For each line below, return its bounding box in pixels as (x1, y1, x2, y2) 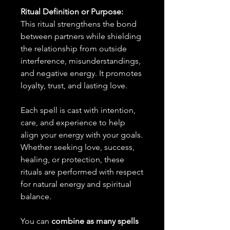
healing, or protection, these (21, 155, 124, 164)
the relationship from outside (21, 44, 127, 53)
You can (21, 216, 51, 226)
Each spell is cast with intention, (21, 105, 136, 115)
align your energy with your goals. (21, 130, 143, 140)
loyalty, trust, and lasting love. (21, 81, 127, 90)
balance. (21, 191, 51, 201)
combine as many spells (51, 216, 139, 226)
